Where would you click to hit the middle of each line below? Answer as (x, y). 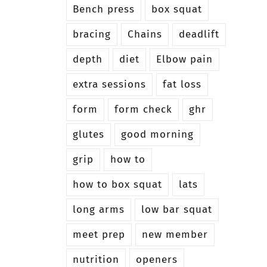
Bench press (103, 9)
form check (143, 109)
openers (156, 259)
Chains (145, 34)
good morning (157, 134)
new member (175, 234)
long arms (98, 209)
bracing (91, 34)
